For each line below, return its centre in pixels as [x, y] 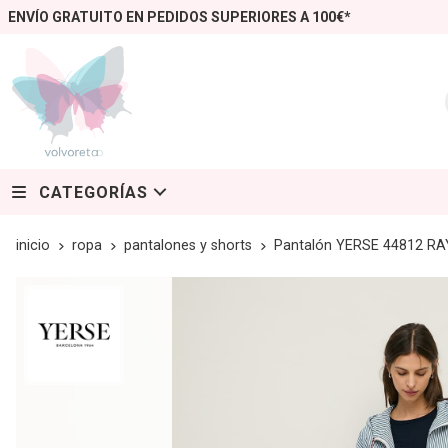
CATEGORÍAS [93, 192]
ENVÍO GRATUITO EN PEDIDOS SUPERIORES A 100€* [179, 17]
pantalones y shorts [188, 246]
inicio [33, 246]
